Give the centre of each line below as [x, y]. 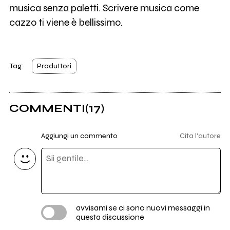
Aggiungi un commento [79, 136]
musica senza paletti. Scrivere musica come [104, 8]
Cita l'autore [200, 136]
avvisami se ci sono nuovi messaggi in [143, 207]
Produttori [54, 66]
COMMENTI [47, 109]
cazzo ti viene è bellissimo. [66, 23]
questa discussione [110, 217]
